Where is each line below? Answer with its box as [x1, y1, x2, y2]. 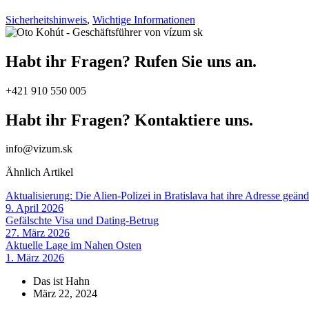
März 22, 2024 [33, 288, 97, 300]
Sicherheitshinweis [6, 13, 87, 26]
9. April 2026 [6, 202, 63, 215]
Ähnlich [6, 166, 43, 179]
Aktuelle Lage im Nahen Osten [6, 239, 141, 252]
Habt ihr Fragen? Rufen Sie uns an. [6, 52, 257, 70]
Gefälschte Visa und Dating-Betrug [6, 215, 159, 227]
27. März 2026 [6, 227, 70, 239]
